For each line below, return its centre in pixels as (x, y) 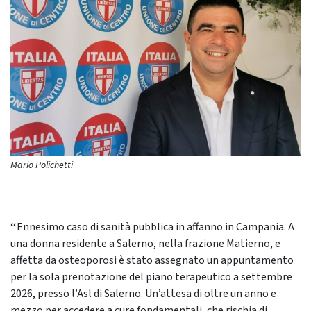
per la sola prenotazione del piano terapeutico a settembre (151, 277)
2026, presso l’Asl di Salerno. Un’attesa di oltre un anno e (143, 294)
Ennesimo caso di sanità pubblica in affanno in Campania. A (155, 227)
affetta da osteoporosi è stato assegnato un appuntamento (152, 261)
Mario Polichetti (42, 166)
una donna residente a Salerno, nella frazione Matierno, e (145, 244)
